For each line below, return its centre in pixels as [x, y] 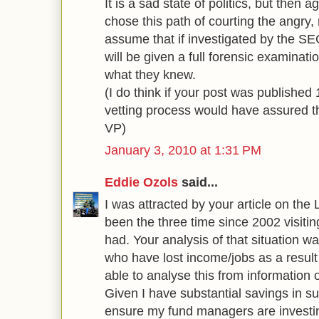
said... [198, 182]
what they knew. [150, 74]
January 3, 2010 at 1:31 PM [183, 150]
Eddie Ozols [141, 182]
